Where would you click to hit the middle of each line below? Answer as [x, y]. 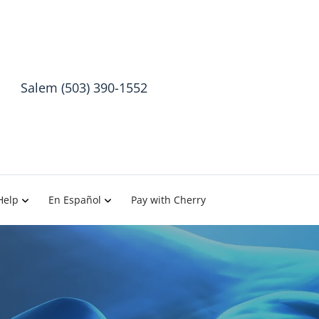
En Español [75, 199]
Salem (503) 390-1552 [84, 87]
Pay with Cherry [168, 199]
